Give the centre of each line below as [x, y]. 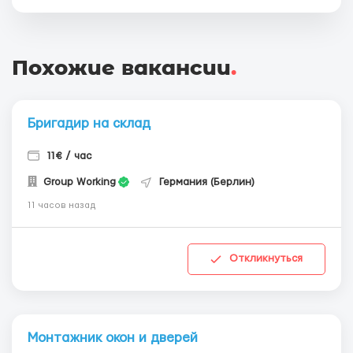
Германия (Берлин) [207, 182]
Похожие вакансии [121, 68]
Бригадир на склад [89, 123]
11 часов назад [62, 205]
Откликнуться [266, 259]
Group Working [78, 182]
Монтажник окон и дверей [113, 337]
